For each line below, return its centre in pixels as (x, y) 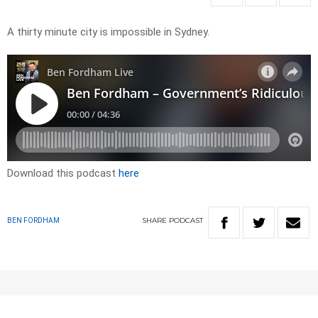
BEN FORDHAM (33, 221)
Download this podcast (63, 174)
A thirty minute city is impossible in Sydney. (108, 32)
